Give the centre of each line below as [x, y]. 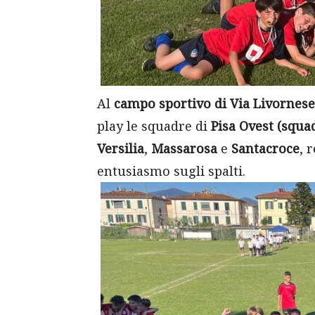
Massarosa [184, 149]
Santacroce [265, 149]
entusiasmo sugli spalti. [171, 171]
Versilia [121, 149]
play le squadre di [154, 126]
